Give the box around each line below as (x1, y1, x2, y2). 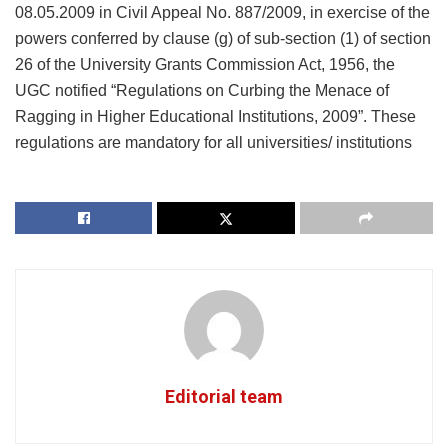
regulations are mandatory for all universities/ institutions (15, 133, 412, 151)
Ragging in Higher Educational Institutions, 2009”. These (15, 107, 416, 125)
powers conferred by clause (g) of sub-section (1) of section (15, 29, 431, 47)
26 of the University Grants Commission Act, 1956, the (15, 55, 395, 73)
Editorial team (165, 385, 283, 407)
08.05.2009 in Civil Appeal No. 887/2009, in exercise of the (15, 3, 430, 21)
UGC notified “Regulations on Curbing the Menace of (15, 81, 389, 99)
